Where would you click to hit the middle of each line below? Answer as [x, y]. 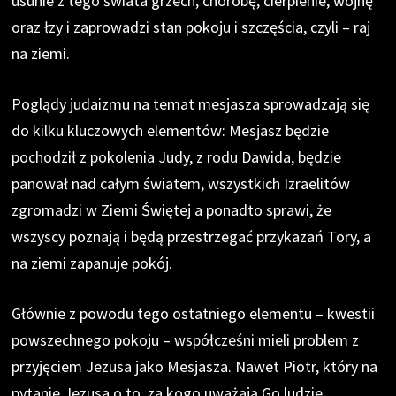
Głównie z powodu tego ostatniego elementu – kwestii [194, 314]
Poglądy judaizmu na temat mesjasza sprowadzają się [191, 104]
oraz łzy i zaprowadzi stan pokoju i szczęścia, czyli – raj [191, 27]
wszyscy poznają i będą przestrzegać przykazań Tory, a [192, 237]
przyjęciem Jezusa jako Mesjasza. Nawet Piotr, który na [195, 367]
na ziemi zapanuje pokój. [92, 263]
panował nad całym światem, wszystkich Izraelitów [181, 184]
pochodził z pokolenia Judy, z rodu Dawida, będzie [177, 157]
